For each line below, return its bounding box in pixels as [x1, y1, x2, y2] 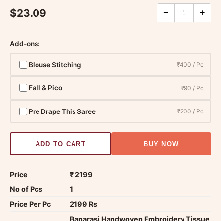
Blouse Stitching [29, 60, 82, 69]
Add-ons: [10, 40, 40, 48]
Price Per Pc [10, 200, 51, 209]
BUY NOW [144, 140, 179, 148]
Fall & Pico [29, 84, 63, 92]
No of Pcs [10, 185, 42, 194]
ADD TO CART [35, 140, 86, 148]
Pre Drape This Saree [29, 107, 96, 115]
